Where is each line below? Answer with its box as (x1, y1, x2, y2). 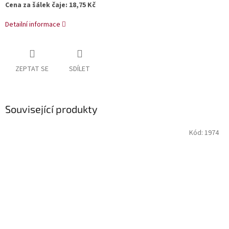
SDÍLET (69, 64, 90, 75)
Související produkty (5, 103, 98, 116)
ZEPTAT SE (15, 64, 49, 75)
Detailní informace (5, 19, 60, 30)
